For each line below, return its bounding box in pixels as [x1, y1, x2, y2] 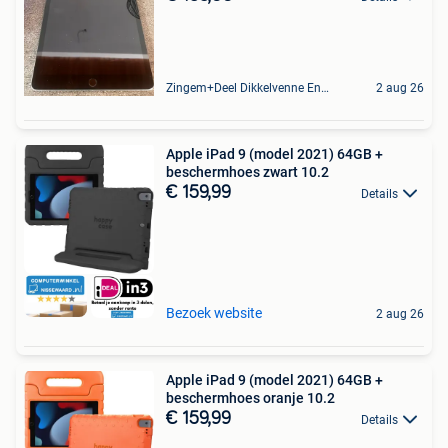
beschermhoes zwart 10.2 [166, 163, 329, 180]
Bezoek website [166, 305, 262, 322]
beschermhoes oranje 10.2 [166, 390, 335, 407]
